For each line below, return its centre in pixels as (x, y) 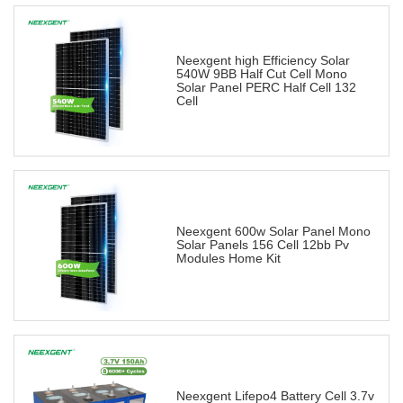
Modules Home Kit (228, 259)
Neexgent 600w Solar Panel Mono (273, 232)
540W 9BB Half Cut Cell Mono (262, 74)
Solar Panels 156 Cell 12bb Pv (263, 245)
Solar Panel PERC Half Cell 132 (266, 88)
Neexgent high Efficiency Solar (263, 61)
